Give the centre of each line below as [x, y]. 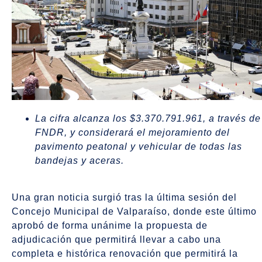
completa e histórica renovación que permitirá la [125, 253]
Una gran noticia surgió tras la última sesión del [124, 197]
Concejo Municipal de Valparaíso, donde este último [134, 211]
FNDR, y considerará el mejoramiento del [132, 133]
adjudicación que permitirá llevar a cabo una [116, 239]
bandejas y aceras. [80, 161]
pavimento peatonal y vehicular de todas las [139, 147]
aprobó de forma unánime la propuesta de [110, 225]
